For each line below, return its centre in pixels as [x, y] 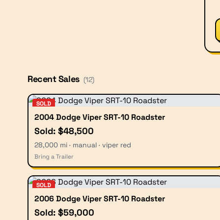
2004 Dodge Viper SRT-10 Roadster [100, 117]
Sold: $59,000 [64, 212]
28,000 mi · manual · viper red [83, 145]
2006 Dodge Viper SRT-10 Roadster [100, 198]
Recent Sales [54, 79]
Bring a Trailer [54, 156]
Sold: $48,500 [64, 131]
